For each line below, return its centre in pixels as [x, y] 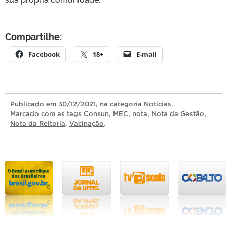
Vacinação [87, 123]
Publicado [28, 104]
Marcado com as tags [47, 113]
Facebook [44, 54]
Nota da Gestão [178, 113]
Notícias [158, 104]
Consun [96, 113]
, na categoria [120, 104]
